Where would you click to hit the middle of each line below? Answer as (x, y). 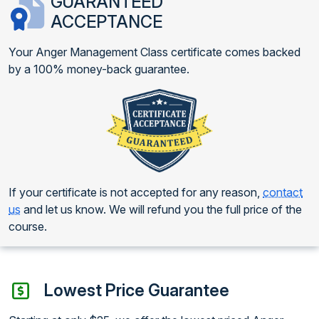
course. (28, 227)
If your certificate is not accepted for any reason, (136, 193)
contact (283, 193)
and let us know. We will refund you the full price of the (161, 210)
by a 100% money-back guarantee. (99, 69)
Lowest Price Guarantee (136, 291)
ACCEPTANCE (106, 21)
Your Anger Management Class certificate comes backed (155, 52)
